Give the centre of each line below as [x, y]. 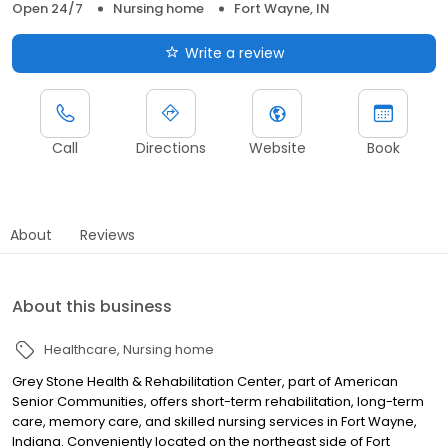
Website [277, 147]
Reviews [107, 234]
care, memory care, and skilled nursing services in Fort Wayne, [214, 421]
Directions [171, 147]
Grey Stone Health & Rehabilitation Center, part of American [205, 381]
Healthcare [80, 349]
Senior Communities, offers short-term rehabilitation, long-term [218, 401]
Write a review [234, 52]
